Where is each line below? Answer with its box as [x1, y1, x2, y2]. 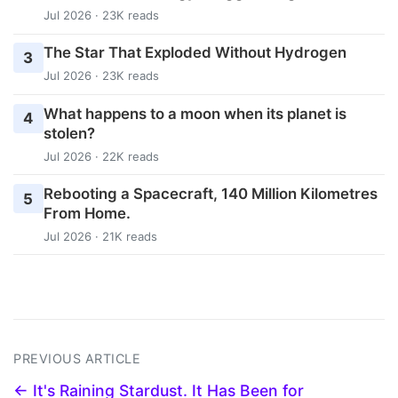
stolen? [43, 123, 95, 142]
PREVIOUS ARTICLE [13, 351, 140, 367]
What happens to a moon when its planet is [43, 104, 346, 123]
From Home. [43, 203, 131, 222]
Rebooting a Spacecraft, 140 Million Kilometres [43, 184, 378, 203]
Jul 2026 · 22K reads [43, 148, 159, 163]
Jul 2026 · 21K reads [43, 228, 157, 243]
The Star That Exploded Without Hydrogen [43, 44, 346, 62]
